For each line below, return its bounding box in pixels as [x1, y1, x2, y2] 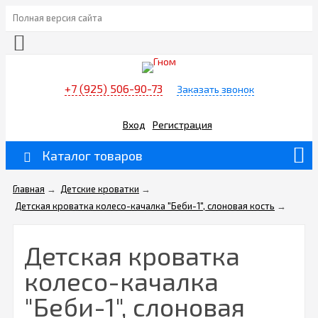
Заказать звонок [176, 83, 254, 96]
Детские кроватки [60, 183, 139, 195]
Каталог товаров [42, 148, 143, 164]
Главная [13, 183, 45, 195]
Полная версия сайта [13, 12, 102, 23]
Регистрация [152, 118, 212, 131]
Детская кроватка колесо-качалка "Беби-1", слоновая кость [15, 200, 275, 212]
